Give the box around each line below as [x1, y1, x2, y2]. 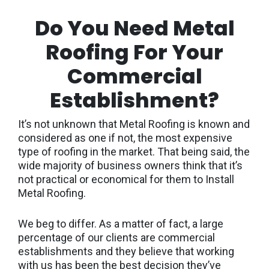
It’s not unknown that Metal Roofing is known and [18, 117, 250, 130]
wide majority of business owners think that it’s [18, 159, 243, 172]
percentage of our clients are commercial [18, 231, 215, 244]
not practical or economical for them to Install [18, 172, 234, 186]
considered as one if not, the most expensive [18, 131, 232, 144]
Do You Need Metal [34, 13, 235, 43]
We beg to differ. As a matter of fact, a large [18, 217, 223, 230]
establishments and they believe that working [18, 244, 234, 258]
